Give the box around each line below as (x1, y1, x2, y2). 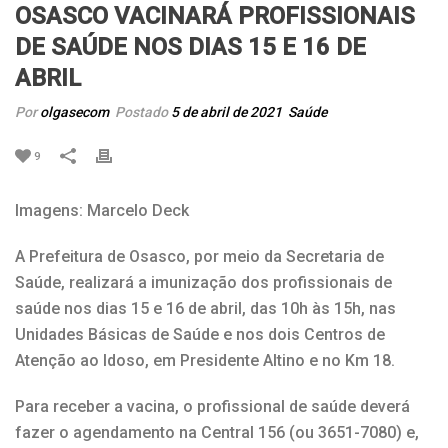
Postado (112, 103, 171, 120)
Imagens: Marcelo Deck (15, 200, 189, 220)
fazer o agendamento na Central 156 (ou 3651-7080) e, (15, 422, 419, 442)
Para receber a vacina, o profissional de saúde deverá (15, 396, 410, 416)
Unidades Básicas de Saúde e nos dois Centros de (15, 324, 385, 344)
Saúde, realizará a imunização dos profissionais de (15, 272, 392, 292)
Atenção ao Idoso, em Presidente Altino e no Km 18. (15, 350, 395, 370)
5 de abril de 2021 (171, 103, 282, 120)
